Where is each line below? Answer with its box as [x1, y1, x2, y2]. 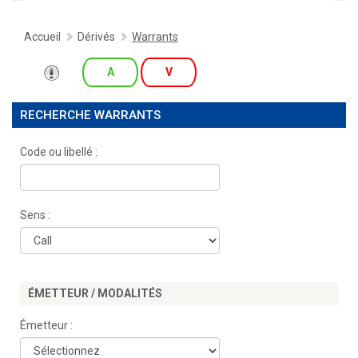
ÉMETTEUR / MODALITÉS [28, 287, 162, 300]
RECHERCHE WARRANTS [20, 108, 161, 122]
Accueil [24, 30, 61, 43]
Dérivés [78, 30, 115, 43]
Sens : [20, 209, 50, 221]
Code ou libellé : [20, 145, 97, 158]
